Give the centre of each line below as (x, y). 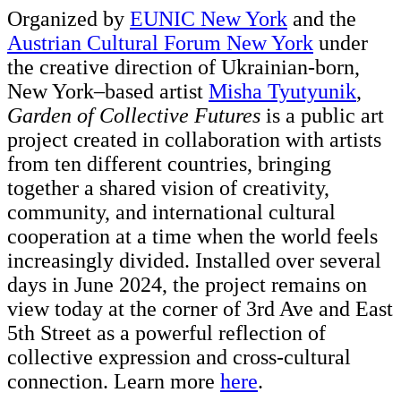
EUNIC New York (209, 18)
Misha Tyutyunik (282, 91)
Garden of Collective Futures (134, 115)
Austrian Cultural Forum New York (160, 43)
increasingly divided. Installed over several (194, 260)
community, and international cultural (171, 212)
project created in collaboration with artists (194, 139)
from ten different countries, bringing (169, 163)
